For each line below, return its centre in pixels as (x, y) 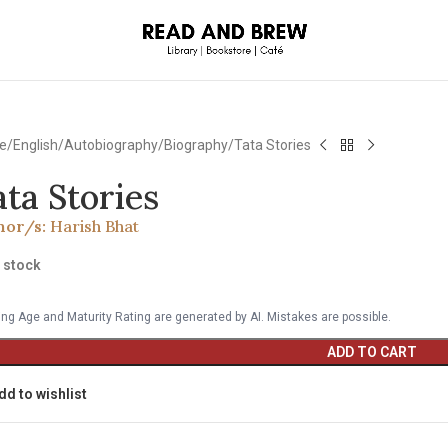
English (36, 145)
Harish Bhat (95, 226)
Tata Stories (273, 145)
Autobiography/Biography (146, 145)
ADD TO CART (371, 352)
